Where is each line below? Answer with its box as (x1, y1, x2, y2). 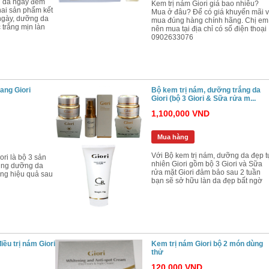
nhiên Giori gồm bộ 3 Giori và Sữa (151, 160, 262, 168)
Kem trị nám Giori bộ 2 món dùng (151, 240, 263, 248)
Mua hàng (157, 133, 189, 141)
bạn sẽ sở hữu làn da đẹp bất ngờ (151, 177, 262, 185)
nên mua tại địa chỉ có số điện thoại (151, 25, 267, 33)
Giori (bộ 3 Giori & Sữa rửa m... (151, 94, 256, 103)
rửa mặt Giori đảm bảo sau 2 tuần (151, 168, 261, 177)
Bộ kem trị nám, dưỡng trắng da (151, 86, 261, 94)
